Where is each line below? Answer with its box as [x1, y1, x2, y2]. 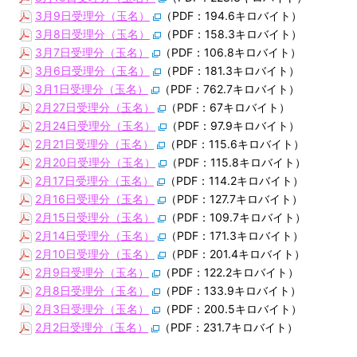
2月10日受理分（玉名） [35, 246, 155, 261]
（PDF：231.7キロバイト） [159, 320, 298, 334]
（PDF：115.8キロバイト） [167, 155, 306, 169]
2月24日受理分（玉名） [35, 118, 155, 132]
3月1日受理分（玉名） [35, 81, 148, 96]
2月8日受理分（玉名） [35, 283, 149, 297]
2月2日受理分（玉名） [35, 320, 148, 334]
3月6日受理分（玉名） [35, 63, 150, 77]
